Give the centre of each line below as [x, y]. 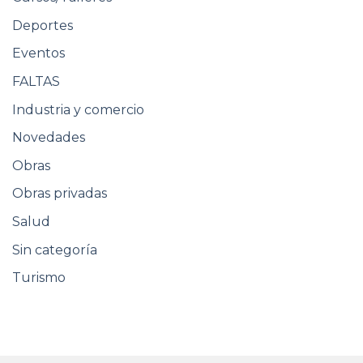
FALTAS [36, 82]
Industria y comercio [78, 109]
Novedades [49, 138]
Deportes [43, 25]
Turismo [39, 278]
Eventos [38, 53]
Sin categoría [55, 250]
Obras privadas [60, 194]
